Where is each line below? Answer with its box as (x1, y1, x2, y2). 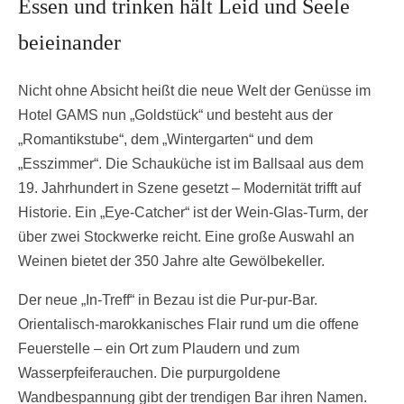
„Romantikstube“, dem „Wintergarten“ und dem (18, 131, 313, 147)
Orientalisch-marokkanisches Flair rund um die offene (18, 316, 359, 332)
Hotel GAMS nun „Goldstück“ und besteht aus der (18, 106, 333, 123)
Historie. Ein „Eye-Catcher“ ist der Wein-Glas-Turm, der (18, 204, 368, 220)
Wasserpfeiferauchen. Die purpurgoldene (18, 364, 280, 381)
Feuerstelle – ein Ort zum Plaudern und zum (18, 340, 299, 356)
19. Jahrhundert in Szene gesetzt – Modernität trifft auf (18, 179, 361, 196)
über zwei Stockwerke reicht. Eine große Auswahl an (18, 228, 354, 244)
